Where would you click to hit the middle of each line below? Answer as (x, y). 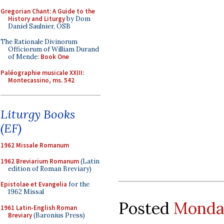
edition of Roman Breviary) (50, 168)
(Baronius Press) (58, 215)
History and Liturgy (36, 18)
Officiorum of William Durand (53, 49)
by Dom (78, 18)
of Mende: (24, 57)
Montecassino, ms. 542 (41, 80)
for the (78, 184)
